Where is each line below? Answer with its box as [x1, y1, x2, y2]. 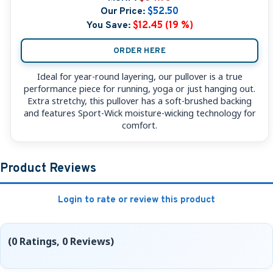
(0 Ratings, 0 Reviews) [8, 234, 114, 248]
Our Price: [101, 5, 145, 18]
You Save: [86, 19, 130, 32]
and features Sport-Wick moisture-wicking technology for [23, 107, 256, 119]
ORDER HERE [113, 45, 166, 56]
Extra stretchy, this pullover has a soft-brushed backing [27, 94, 252, 107]
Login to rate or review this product [58, 194, 215, 207]
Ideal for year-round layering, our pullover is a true [37, 70, 243, 82]
